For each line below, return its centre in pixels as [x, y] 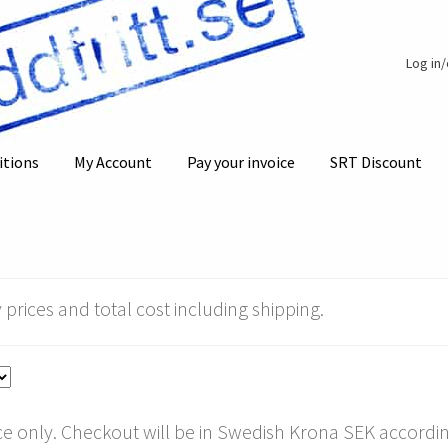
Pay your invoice [241, 162]
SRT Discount [376, 162]
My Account [113, 162]
